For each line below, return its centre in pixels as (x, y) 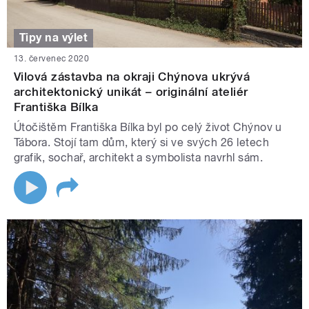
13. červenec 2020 (52, 58)
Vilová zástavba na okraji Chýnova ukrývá (132, 76)
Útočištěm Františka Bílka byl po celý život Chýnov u (148, 127)
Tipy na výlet (54, 38)
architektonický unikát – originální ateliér (131, 91)
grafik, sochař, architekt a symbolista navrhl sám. (139, 157)
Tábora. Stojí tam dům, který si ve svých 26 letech (142, 142)
